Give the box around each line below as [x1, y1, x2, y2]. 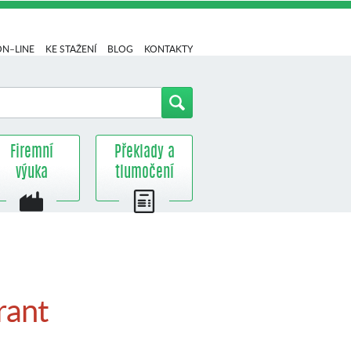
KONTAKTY [144, 42, 193, 56]
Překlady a [114, 145, 175, 161]
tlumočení [114, 165, 174, 181]
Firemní [9, 145, 53, 161]
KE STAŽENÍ [45, 42, 96, 56]
